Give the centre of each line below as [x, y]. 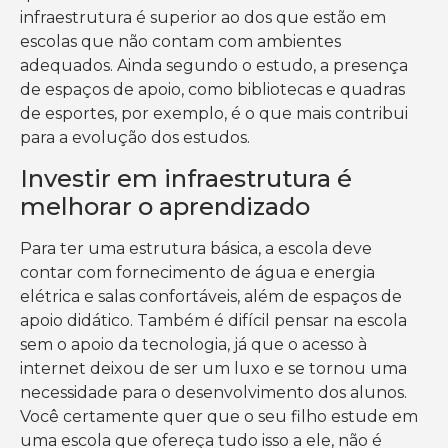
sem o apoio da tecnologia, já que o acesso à [193, 344]
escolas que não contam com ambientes [180, 42]
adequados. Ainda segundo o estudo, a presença [214, 66]
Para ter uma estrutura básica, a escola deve [196, 248]
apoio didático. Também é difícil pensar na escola [213, 320]
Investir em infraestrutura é [186, 178]
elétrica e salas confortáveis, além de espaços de [211, 296]
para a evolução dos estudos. [137, 138]
